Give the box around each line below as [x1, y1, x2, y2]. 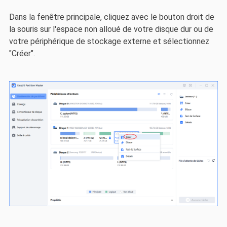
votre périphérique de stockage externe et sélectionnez [9, 36, 209, 46]
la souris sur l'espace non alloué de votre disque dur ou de [9, 24, 213, 34]
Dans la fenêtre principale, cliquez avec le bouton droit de [9, 12, 214, 22]
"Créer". [9, 48, 35, 58]
